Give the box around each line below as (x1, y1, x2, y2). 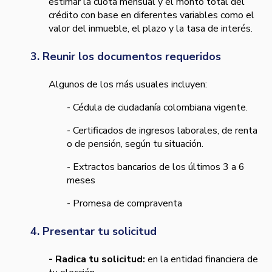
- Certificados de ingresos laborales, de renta (67, 124, 257, 138)
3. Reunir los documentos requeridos (30, 49, 221, 64)
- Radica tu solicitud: (49, 253, 148, 267)
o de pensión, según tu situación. (67, 137, 206, 151)
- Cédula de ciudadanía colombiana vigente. (67, 101, 248, 115)
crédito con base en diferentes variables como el (49, 8, 254, 22)
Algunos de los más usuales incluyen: (49, 78, 207, 92)
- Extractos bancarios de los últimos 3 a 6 (67, 160, 245, 174)
